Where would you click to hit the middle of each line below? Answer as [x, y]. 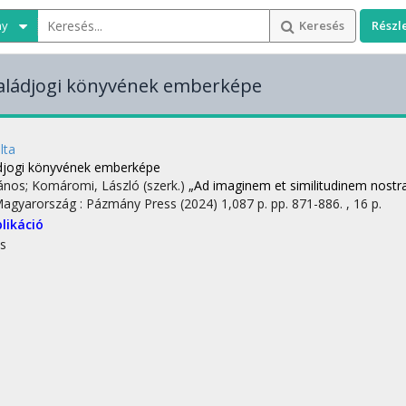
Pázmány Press [131, 203]
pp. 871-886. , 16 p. [326, 203]
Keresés [322, 25]
